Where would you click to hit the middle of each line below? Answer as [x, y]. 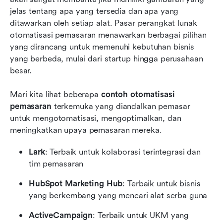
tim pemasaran [56, 164]
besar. [22, 70]
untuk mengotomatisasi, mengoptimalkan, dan [96, 118]
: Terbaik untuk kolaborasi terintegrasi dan [123, 152]
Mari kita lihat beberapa [55, 94]
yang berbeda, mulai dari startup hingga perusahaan [107, 58]
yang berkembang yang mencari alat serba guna [118, 195]
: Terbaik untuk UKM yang [141, 215]
